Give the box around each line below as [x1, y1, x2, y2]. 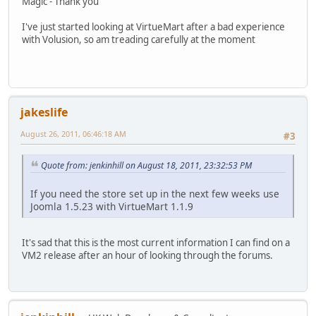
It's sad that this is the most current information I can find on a [22, 236, 290, 250]
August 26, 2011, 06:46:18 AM [20, 128, 126, 140]
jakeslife [20, 104, 68, 121]
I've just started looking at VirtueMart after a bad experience [22, 20, 285, 33]
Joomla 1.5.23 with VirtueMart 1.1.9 [30, 200, 193, 214]
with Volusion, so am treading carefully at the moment [22, 32, 255, 46]
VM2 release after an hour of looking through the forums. [22, 249, 273, 262]
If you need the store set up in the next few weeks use [30, 187, 279, 201]
